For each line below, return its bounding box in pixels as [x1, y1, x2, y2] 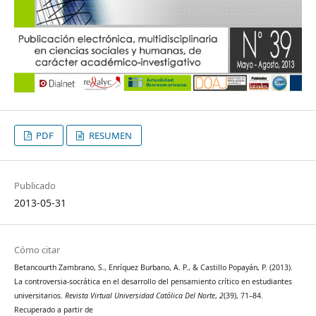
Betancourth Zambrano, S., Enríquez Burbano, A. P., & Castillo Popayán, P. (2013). [13, 262, 293, 273]
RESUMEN [86, 129, 132, 142]
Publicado [13, 179, 56, 193]
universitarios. [13, 291, 65, 301]
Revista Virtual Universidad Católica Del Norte [64, 291, 215, 301]
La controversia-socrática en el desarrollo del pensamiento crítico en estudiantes [13, 276, 292, 287]
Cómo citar [13, 243, 60, 257]
